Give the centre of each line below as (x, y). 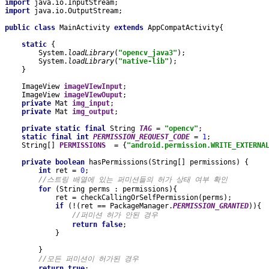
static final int (57, 137)
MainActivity (87, 28)
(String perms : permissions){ (116, 189)
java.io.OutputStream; (78, 11)
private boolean (55, 162)
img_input (91, 104)
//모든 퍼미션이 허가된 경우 (89, 259)
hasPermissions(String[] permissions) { (169, 162)
